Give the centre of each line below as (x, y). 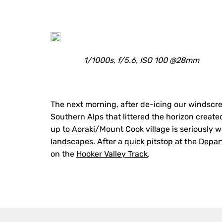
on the (63, 154)
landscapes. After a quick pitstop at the (125, 141)
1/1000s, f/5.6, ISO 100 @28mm (141, 60)
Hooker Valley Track (112, 154)
